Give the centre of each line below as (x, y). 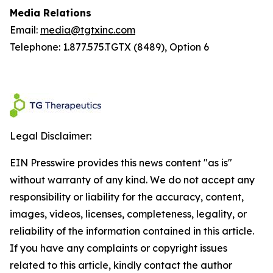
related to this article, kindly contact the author (121, 265)
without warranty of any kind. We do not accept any (132, 180)
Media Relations (52, 13)
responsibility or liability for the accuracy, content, (127, 197)
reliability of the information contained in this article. (132, 231)
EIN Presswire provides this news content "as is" (121, 163)
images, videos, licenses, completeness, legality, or (128, 214)
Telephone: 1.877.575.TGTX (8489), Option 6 (109, 47)
